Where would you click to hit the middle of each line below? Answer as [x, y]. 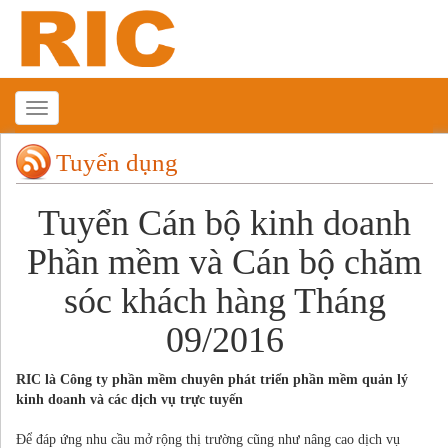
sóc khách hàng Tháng [224, 300]
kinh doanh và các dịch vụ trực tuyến [129, 399]
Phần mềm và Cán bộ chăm [224, 261]
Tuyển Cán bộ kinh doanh [224, 222]
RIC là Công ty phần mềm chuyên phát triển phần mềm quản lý [212, 379]
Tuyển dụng [117, 162]
